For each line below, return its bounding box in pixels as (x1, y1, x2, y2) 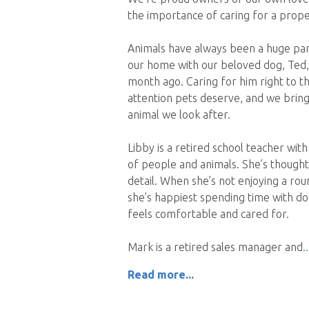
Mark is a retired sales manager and (127, 241, 303, 254)
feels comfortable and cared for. (127, 208, 289, 221)
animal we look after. (127, 108, 230, 121)
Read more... (127, 268, 194, 281)
